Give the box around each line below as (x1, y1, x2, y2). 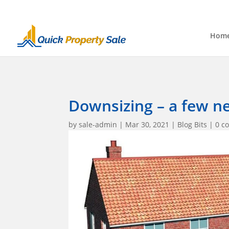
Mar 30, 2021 (125, 119, 170, 129)
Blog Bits (177, 119, 208, 129)
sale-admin (79, 119, 118, 129)
